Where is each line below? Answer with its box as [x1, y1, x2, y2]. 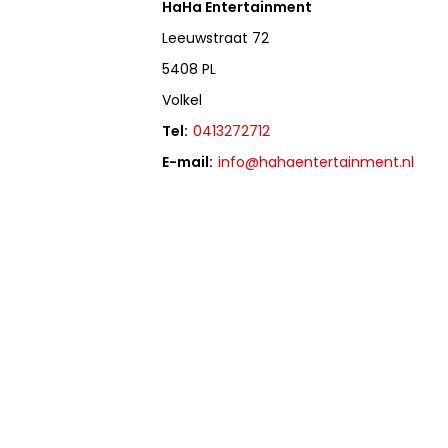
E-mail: [162, 152, 214, 173]
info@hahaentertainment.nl [218, 152, 415, 173]
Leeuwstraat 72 [162, 28, 270, 49]
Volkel [162, 90, 203, 111]
